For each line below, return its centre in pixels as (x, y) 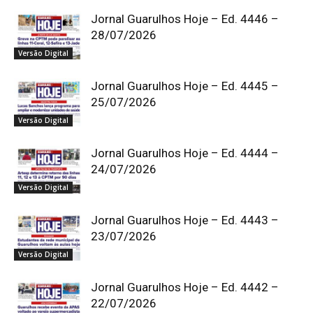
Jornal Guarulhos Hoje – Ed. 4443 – (185, 220)
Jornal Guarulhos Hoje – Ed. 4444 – (185, 153)
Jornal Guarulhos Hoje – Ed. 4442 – (185, 287)
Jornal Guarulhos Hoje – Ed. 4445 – (185, 86)
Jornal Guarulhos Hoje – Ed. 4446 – (185, 19)
